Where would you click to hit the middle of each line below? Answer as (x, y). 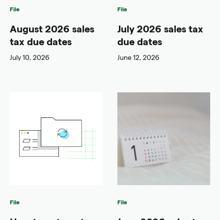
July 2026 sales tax (160, 29)
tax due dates (41, 41)
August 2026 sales (52, 29)
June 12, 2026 (138, 57)
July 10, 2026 (29, 57)
